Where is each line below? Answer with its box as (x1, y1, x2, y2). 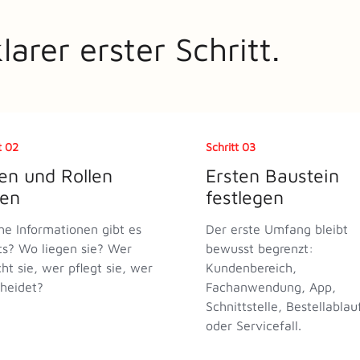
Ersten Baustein (206, 164, 339, 186)
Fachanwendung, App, (206, 279, 336, 294)
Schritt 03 (206, 139, 256, 153)
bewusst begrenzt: (206, 240, 313, 256)
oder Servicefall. (206, 317, 301, 333)
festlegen (206, 186, 284, 208)
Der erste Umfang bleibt (206, 221, 348, 236)
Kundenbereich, (206, 260, 297, 275)
